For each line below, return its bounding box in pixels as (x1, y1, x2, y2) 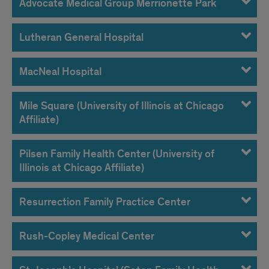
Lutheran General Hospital (19, 31, 144, 44)
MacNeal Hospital (19, 65, 101, 79)
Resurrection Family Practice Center (19, 195, 190, 209)
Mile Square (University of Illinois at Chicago (19, 99, 224, 113)
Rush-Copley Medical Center (19, 229, 154, 243)
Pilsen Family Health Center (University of (19, 147, 214, 161)
